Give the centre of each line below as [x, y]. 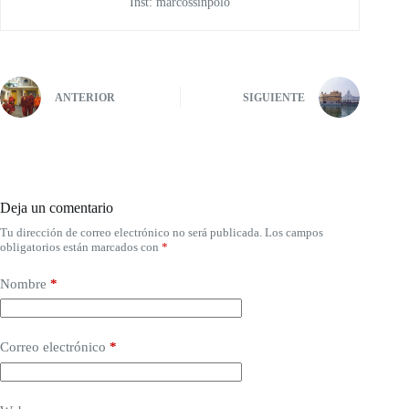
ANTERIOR [85, 98]
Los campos [294, 232]
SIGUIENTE [274, 98]
